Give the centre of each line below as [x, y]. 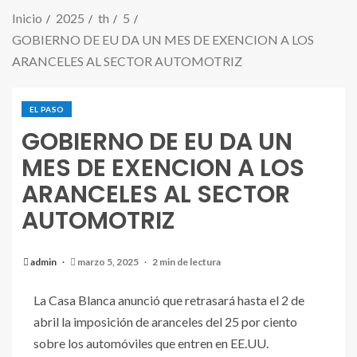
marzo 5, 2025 [108, 262]
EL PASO [47, 110]
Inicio [27, 18]
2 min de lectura [186, 262]
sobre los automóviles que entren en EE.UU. [151, 343]
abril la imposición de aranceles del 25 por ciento [165, 322]
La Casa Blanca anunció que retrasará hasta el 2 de [169, 300]
